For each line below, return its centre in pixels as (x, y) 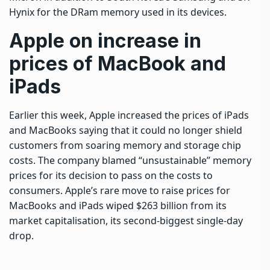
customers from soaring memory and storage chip (125, 145)
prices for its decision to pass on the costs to (111, 175)
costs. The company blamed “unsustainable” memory (130, 160)
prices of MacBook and (118, 63)
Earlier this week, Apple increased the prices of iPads (129, 115)
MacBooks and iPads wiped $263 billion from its (118, 205)
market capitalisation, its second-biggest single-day (126, 220)
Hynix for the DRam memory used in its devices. (118, 12)
